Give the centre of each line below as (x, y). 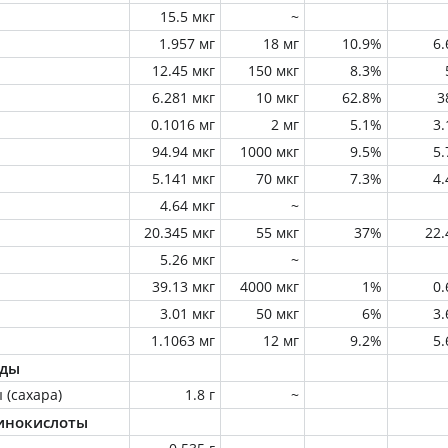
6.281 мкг (183, 97)
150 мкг (273, 70)
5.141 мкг (183, 178)
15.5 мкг (187, 16)
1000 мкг (269, 151)
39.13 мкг (183, 286)
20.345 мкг (179, 232)
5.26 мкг (187, 259)
